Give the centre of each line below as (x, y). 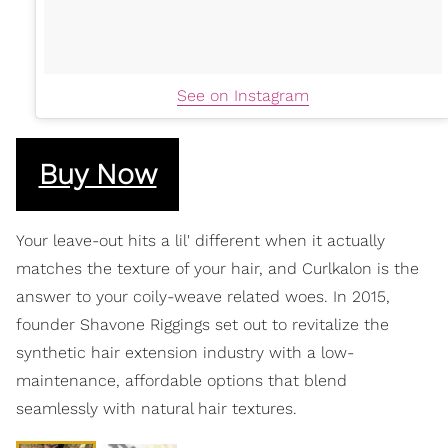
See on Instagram (243, 95)
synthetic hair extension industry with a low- (185, 352)
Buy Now (97, 174)
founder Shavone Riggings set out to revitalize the (202, 324)
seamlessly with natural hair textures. (156, 408)
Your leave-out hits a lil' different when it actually (200, 240)
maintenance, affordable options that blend (181, 380)
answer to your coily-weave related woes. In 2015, (203, 296)
